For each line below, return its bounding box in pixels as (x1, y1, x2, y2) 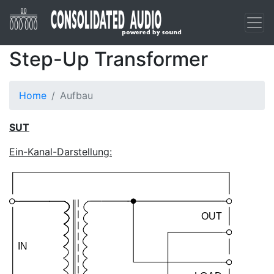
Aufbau (60, 89, 93, 102)
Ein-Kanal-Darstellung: (9, 146, 112, 158)
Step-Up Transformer (9, 47, 208, 71)
